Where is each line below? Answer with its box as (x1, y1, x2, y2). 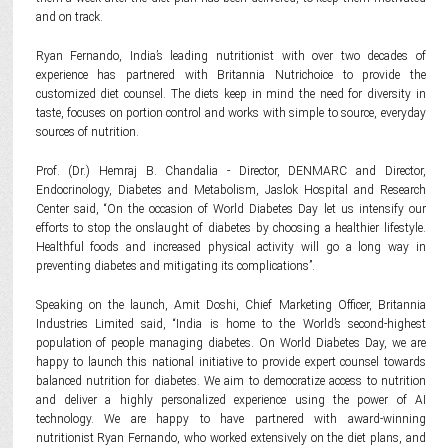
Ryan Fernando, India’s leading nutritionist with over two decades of (35, 49, 426, 63)
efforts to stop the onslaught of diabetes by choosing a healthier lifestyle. (35, 221, 426, 235)
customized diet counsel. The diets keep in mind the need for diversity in (35, 87, 426, 101)
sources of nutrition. (35, 125, 142, 139)
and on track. (35, 10, 103, 24)
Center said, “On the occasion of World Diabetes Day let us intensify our (35, 202, 426, 216)
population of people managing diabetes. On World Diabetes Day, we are (35, 336, 426, 350)
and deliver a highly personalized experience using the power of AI (35, 393, 426, 407)
